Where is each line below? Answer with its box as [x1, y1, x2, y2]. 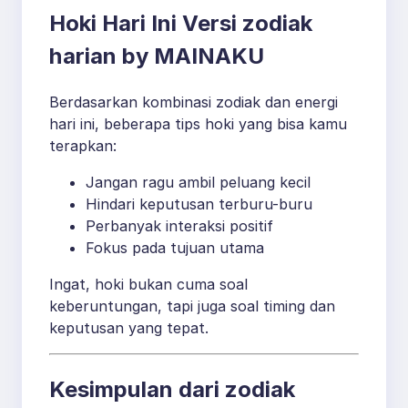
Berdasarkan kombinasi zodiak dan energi [49, 92, 338, 111]
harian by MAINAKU [49, 43, 264, 70]
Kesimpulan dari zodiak [49, 375, 295, 403]
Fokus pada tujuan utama [86, 238, 264, 257]
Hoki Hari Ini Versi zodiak [49, 10, 312, 37]
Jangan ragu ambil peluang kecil [86, 172, 311, 191]
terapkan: [49, 136, 117, 155]
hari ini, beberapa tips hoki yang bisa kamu [49, 114, 347, 133]
